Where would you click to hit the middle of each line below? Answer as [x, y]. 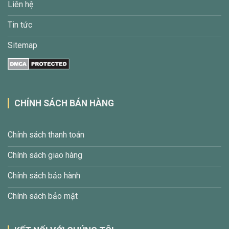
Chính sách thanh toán [46, 135]
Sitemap [22, 45]
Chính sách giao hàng [45, 155]
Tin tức [20, 25]
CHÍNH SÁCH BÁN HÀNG [64, 103]
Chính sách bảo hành [44, 176]
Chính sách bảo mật [43, 196]
